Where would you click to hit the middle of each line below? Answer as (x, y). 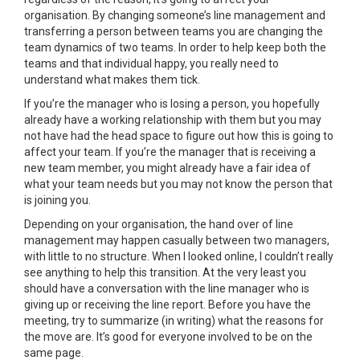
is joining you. (57, 200)
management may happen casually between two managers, (177, 240)
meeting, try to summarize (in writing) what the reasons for (174, 321)
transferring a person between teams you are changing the (174, 31)
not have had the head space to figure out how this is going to (179, 136)
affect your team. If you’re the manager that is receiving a (170, 152)
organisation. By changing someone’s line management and (175, 15)
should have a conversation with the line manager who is (167, 288)
